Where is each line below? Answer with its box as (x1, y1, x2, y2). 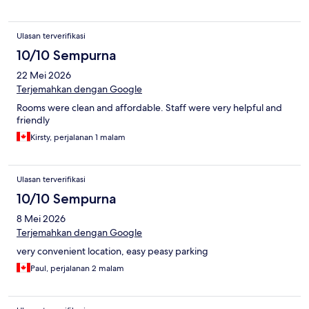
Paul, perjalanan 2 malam (30, 263, 124, 275)
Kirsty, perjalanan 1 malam (30, 132, 126, 143)
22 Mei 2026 (17, 69, 71, 82)
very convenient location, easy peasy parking (17, 245, 208, 258)
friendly (17, 114, 50, 127)
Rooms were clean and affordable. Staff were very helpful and (17, 101, 282, 114)
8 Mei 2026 (17, 212, 66, 226)
